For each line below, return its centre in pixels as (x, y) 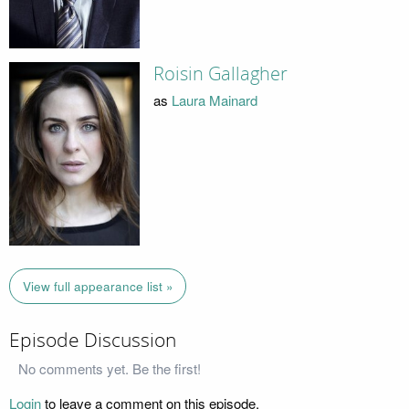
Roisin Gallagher (220, 74)
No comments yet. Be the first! (110, 368)
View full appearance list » (98, 286)
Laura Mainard (214, 100)
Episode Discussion (93, 341)
